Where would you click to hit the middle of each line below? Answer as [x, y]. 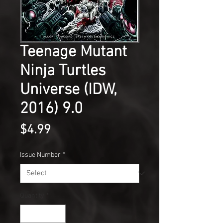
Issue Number [40, 155]
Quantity [32, 196]
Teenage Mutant [73, 52]
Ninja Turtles [63, 71]
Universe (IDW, [68, 90]
